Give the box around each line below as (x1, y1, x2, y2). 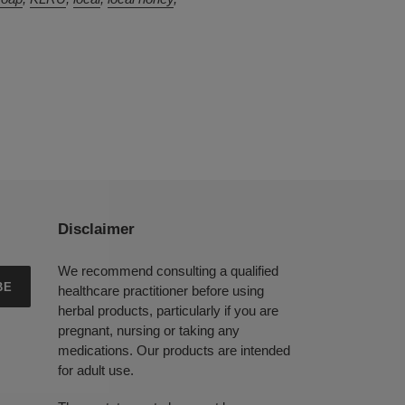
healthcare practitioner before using (57, 283, 264, 298)
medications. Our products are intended (57, 343, 290, 358)
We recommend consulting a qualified (57, 263, 278, 278)
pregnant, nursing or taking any (57, 323, 240, 338)
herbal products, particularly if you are (57, 303, 278, 318)
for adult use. (57, 363, 134, 378)
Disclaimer (57, 221, 135, 238)
